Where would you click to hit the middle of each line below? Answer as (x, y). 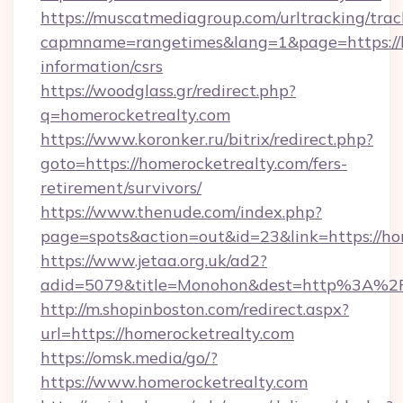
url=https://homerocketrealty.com (167, 333)
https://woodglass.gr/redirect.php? (168, 90)
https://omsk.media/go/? (129, 358)
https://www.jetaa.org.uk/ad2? (154, 260)
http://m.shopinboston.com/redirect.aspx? (195, 309)
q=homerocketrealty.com (135, 115)
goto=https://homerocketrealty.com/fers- (194, 163)
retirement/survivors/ (121, 188)
